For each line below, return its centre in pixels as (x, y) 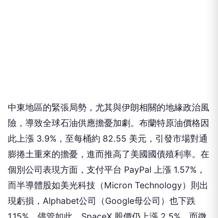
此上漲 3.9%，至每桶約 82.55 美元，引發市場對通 (108, 138)
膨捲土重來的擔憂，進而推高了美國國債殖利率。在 (109, 154)
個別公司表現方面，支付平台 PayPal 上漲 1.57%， (107, 170)
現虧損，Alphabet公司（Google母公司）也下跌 (102, 201)
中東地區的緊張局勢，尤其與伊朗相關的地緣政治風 (109, 107)
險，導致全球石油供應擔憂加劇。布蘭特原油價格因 (109, 123)
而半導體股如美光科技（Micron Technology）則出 (108, 185)
